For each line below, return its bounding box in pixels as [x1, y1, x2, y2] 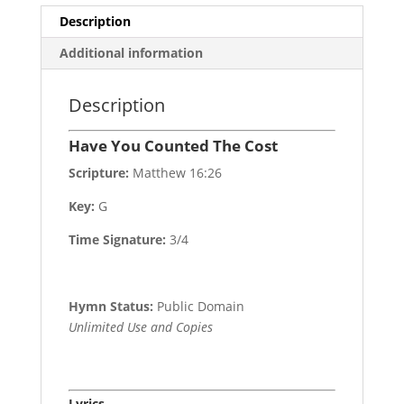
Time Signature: [68, 230, 170, 248]
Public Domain [152, 297, 244, 315]
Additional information [59, 43, 203, 61]
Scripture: [68, 163, 129, 181]
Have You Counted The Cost [68, 134, 278, 156]
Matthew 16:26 [128, 163, 222, 181]
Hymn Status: [68, 297, 153, 315]
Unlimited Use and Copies [68, 317, 213, 335]
